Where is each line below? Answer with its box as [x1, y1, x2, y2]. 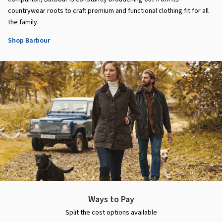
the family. [8, 17, 39, 28]
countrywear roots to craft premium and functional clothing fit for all [8, 6, 209, 16]
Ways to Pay [88, 193, 134, 206]
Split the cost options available [65, 207, 157, 218]
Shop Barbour [8, 36, 50, 46]
